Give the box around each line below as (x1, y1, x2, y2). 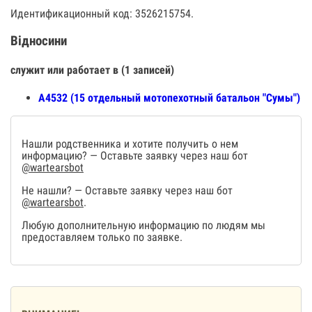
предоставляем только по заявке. (22, 231, 182, 244)
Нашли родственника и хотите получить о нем (22, 137, 238, 151)
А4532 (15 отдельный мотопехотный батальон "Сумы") (38, 91, 300, 105)
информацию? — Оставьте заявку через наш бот (22, 149, 248, 163)
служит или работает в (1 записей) (10, 63, 174, 77)
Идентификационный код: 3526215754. (10, 7, 194, 20)
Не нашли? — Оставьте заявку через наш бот (22, 184, 233, 198)
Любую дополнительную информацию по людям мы (22, 219, 265, 233)
